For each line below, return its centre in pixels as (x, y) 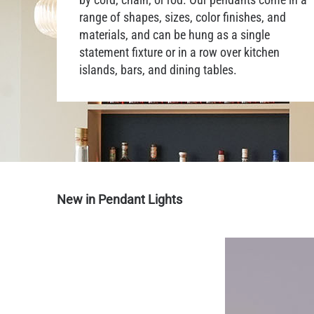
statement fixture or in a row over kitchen (179, 52)
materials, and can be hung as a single (175, 35)
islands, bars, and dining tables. (158, 70)
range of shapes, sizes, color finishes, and (183, 17)
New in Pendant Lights (120, 199)
